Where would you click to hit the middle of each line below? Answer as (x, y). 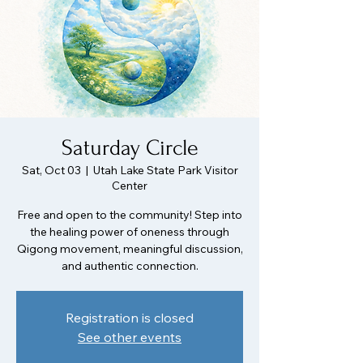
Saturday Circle (130, 148)
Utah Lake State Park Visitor (165, 170)
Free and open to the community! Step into (130, 215)
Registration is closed (130, 318)
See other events (130, 337)
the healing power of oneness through (130, 232)
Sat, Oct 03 (51, 170)
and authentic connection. (130, 266)
